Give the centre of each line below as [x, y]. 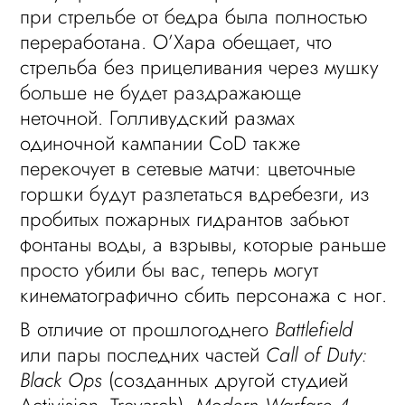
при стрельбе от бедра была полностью [194, 16]
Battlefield [314, 329]
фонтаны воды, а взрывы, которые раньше [203, 244]
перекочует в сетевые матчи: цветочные [188, 168]
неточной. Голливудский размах [158, 118]
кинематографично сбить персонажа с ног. [204, 295]
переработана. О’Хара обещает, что [176, 42]
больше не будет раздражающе [161, 92]
